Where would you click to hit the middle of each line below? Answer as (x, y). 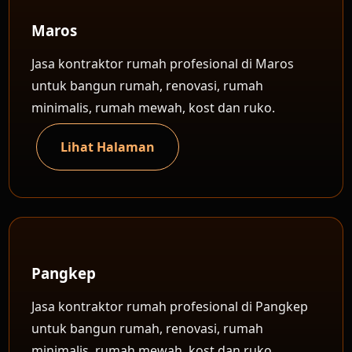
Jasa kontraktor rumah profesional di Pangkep (170, 306)
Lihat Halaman (108, 147)
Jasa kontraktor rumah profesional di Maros (163, 64)
